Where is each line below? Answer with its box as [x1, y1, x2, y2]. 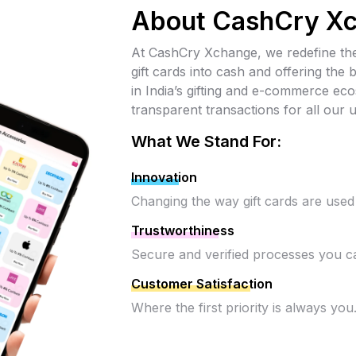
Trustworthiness [131, 222, 234, 239]
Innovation [131, 169, 197, 186]
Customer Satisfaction [131, 276, 273, 292]
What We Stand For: [131, 132, 281, 152]
